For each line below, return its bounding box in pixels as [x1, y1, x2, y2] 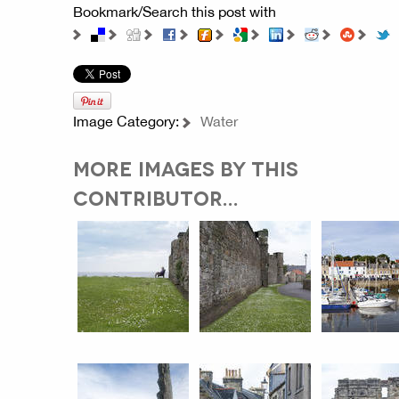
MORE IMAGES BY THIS [73, 155, 298, 179]
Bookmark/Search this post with [73, 4, 276, 20]
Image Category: [73, 112, 183, 129]
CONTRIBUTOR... [73, 184, 239, 208]
